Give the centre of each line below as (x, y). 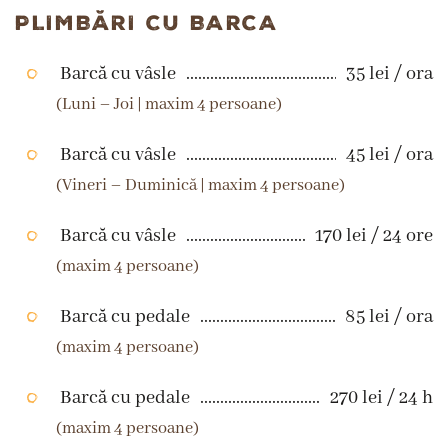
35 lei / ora (389, 74)
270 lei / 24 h (381, 398)
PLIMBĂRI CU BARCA (147, 23)
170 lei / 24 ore (374, 236)
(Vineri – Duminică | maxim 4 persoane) (201, 185)
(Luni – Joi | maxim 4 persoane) (169, 104)
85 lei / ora (389, 317)
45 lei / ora (389, 155)
